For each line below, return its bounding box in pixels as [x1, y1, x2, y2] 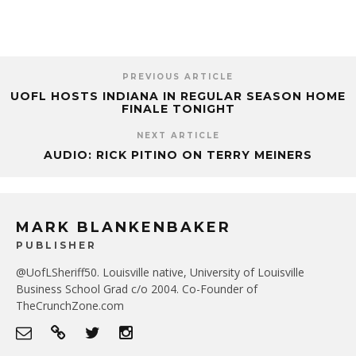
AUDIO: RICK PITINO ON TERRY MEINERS [44, 147, 312, 162]
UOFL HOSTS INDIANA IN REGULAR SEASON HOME [10, 88, 346, 103]
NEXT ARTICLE [136, 130, 220, 141]
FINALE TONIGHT [121, 101, 235, 116]
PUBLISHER [16, 238, 97, 251]
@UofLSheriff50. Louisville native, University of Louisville [16, 264, 304, 280]
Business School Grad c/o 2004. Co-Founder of [16, 281, 257, 296]
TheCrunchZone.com [16, 297, 124, 313]
